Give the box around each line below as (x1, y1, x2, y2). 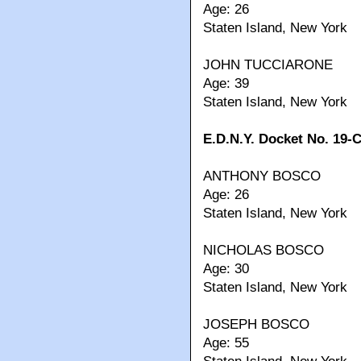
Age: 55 (203, 335, 249, 351)
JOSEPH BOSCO (203, 317, 309, 333)
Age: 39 (203, 76, 249, 92)
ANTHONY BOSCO (203, 168, 321, 185)
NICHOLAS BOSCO (203, 243, 324, 259)
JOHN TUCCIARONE (203, 57, 333, 73)
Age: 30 (203, 261, 249, 277)
